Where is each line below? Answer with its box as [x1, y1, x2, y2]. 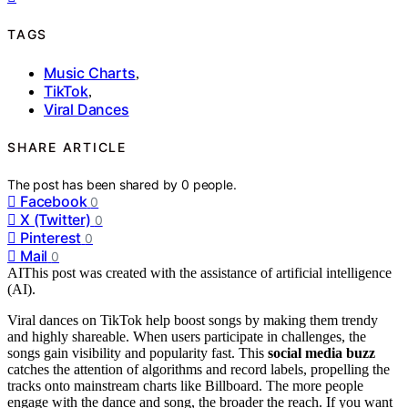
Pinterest [20, 228, 82, 247]
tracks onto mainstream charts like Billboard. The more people [7, 377, 363, 393]
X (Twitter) [20, 209, 91, 229]
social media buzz [268, 344, 375, 361]
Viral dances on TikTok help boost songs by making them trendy [7, 311, 378, 328]
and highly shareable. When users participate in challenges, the [7, 328, 366, 344]
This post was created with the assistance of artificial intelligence [23, 264, 392, 280]
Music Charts [44, 63, 136, 82]
